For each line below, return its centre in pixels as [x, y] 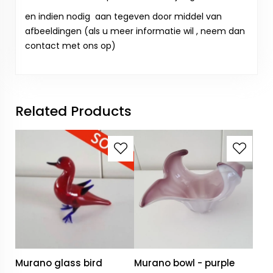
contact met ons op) [70, 46]
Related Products [73, 112]
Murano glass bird [59, 263]
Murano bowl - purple [185, 263]
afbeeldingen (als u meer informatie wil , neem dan [135, 31]
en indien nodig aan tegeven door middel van [123, 17]
